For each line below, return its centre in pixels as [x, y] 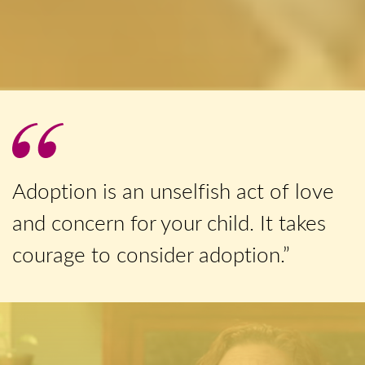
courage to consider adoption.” [151, 254]
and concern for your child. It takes [169, 222]
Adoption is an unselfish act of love [173, 191]
